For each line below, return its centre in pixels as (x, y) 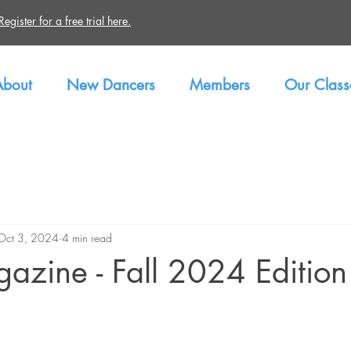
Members (220, 85)
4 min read (87, 237)
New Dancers (111, 85)
